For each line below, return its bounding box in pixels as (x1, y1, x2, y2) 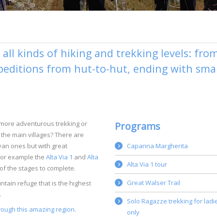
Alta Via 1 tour (126, 159, 167, 169)
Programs (114, 119, 160, 133)
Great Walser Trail (126, 178, 180, 187)
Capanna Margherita (126, 141, 188, 150)
